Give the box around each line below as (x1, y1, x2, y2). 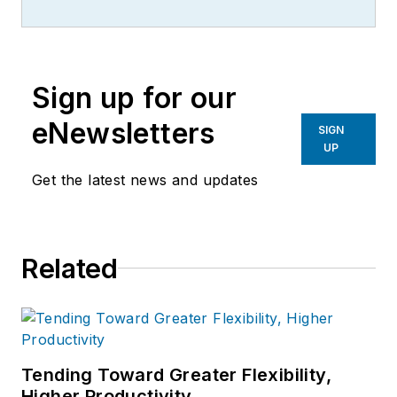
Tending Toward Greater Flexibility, (21, 363, 331, 385)
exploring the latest (118, 11, 262, 30)
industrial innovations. (118, 35, 278, 55)
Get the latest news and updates (32, 170, 259, 189)
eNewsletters (32, 115, 215, 151)
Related (21, 252, 118, 284)
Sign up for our (32, 80, 237, 115)
